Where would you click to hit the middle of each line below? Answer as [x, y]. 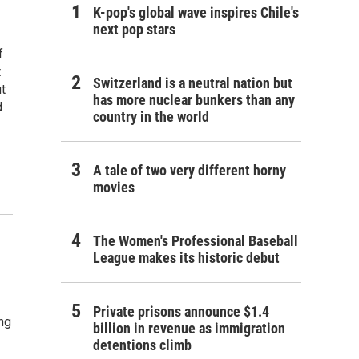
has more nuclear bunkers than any [194, 100]
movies [114, 187]
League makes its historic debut [186, 258]
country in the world [151, 117]
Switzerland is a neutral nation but [193, 83]
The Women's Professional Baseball [196, 241]
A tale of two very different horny [190, 170]
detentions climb [142, 345]
